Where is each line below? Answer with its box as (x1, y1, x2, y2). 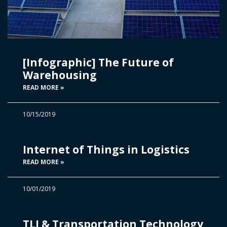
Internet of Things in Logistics (23, 142, 190, 157)
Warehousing (23, 68, 97, 82)
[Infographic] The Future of (23, 55, 174, 69)
